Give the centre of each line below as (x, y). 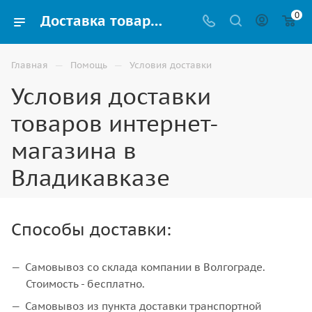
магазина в (74, 150)
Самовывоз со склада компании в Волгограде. (145, 267)
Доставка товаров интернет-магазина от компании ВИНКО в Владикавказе (156, 21)
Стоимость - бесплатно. (85, 284)
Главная (30, 65)
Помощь (89, 65)
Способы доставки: (91, 229)
